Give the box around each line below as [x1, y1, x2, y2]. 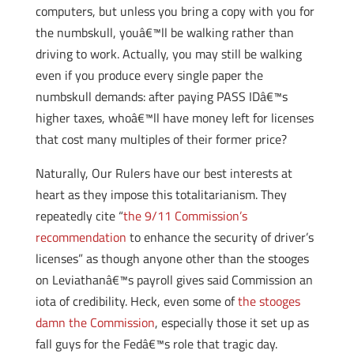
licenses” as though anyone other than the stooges [35, 249, 309, 268]
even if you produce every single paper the [35, 66, 263, 85]
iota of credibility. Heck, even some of [35, 292, 238, 311]
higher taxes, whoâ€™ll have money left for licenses [35, 108, 314, 127]
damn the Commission [35, 313, 155, 332]
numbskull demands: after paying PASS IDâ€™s [35, 87, 288, 106]
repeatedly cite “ [35, 206, 123, 225]
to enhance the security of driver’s [126, 228, 314, 247]
